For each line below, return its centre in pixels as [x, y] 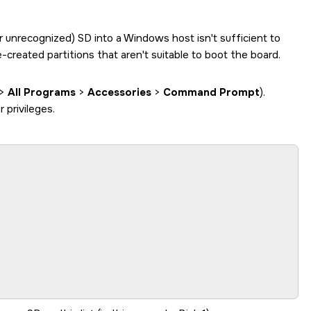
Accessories [119, 92]
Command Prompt [211, 92]
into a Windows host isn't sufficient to [186, 38]
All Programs [42, 92]
